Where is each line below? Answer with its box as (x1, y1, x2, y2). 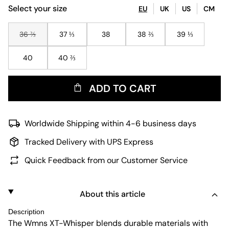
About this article (80, 189, 146, 199)
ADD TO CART (89, 82, 156, 95)
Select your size (8, 3, 67, 14)
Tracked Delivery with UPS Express (25, 136, 153, 147)
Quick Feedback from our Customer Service (25, 155, 188, 166)
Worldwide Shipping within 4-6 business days (25, 118, 196, 129)
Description (8, 208, 44, 216)
